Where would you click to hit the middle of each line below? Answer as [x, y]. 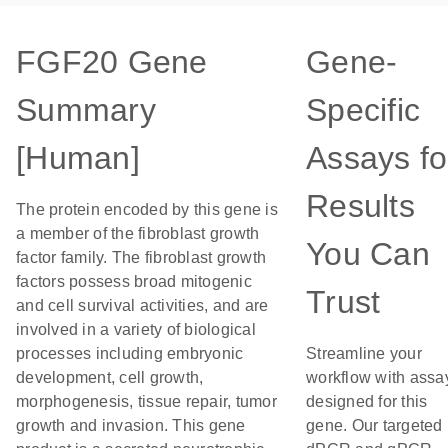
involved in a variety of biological [136, 329]
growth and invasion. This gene [131, 425]
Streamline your [364, 353]
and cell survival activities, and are [142, 305]
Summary [86, 110]
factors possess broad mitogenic [134, 281]
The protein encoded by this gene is [147, 209]
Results [360, 206]
